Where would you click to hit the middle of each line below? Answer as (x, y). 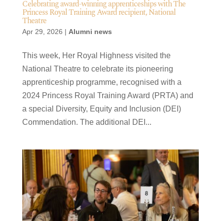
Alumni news (90, 31)
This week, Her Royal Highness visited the (96, 55)
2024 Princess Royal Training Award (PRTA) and (108, 95)
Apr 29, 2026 (42, 31)
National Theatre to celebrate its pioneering (97, 69)
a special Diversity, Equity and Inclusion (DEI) (101, 109)
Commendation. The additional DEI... (87, 122)
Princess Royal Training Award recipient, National (99, 12)
